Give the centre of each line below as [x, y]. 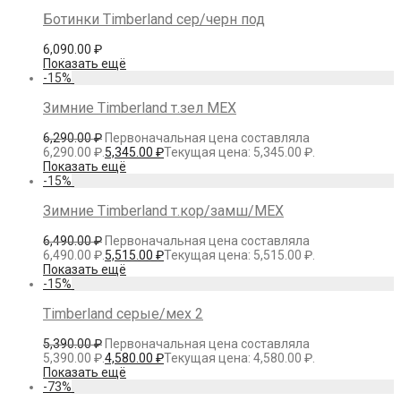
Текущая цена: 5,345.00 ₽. [239, 152]
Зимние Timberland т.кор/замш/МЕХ [163, 210]
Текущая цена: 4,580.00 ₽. [239, 358]
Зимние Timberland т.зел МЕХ [140, 107]
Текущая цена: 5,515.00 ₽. [239, 255]
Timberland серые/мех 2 [123, 313]
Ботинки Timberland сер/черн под [154, 19]
